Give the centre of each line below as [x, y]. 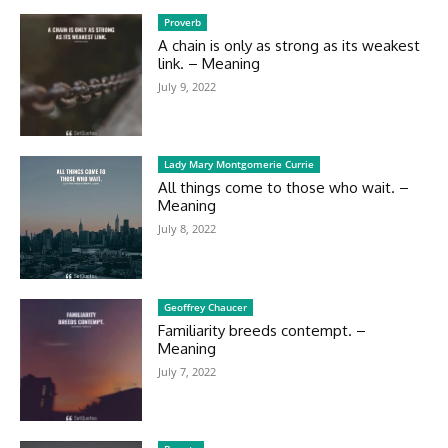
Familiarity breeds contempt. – [262, 330]
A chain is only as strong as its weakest [289, 45]
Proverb [183, 21]
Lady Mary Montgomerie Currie [239, 164]
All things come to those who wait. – [284, 188]
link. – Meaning [209, 63]
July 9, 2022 [187, 86]
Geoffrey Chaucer [206, 306]
